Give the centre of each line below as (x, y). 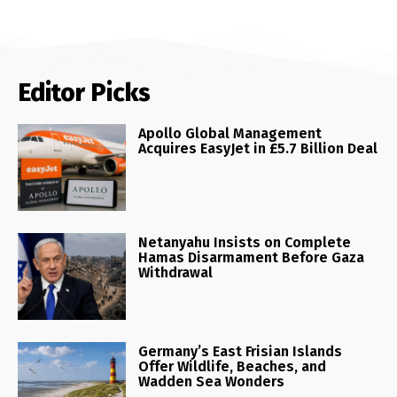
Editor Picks (84, 92)
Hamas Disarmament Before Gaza (252, 257)
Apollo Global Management (230, 133)
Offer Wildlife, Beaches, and (233, 366)
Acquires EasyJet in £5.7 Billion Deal (258, 148)
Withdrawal (176, 272)
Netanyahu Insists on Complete (245, 242)
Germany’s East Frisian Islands (241, 351)
